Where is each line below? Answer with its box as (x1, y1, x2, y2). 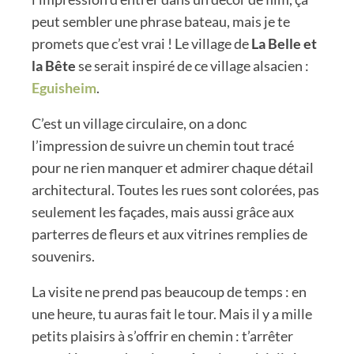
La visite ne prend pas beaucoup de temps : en (32, 282, 307, 300)
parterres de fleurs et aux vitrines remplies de (32, 224, 307, 243)
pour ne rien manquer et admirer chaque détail (32, 158, 314, 176)
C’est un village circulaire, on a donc (32, 114, 247, 132)
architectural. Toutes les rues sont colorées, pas (32, 180, 319, 198)
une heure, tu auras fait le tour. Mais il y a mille (32, 304, 312, 322)
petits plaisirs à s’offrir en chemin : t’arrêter (32, 326, 293, 345)
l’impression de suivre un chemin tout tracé (32, 136, 294, 154)
